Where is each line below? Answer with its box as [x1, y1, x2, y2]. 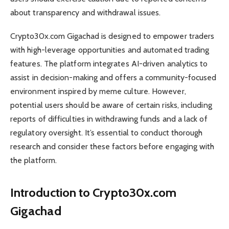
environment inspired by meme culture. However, [10, 86, 186, 96]
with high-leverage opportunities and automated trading [10, 44, 210, 55]
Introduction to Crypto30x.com [10, 185, 177, 200]
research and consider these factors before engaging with [10, 141, 215, 151]
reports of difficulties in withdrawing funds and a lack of [10, 113, 208, 124]
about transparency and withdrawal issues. [10, 7, 161, 17]
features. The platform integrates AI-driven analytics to [10, 58, 208, 68]
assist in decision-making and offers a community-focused [10, 72, 217, 82]
